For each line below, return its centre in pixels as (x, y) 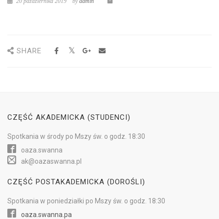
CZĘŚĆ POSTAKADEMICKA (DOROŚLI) (76, 182)
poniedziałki (66, 201)
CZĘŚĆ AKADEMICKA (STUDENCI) (69, 117)
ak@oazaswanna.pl (51, 161)
